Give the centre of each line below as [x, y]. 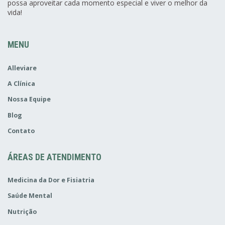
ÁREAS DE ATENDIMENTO [54, 157]
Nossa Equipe [29, 99]
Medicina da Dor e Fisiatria [51, 180]
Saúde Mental [30, 196]
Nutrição [22, 211]
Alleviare [22, 68]
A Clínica [21, 84]
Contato [21, 131]
